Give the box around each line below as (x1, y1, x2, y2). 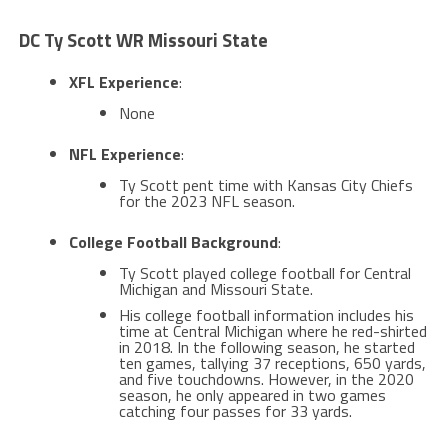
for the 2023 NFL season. (118, 188, 295, 213)
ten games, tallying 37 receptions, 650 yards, (118, 350, 426, 375)
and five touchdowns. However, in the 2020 (118, 366, 414, 391)
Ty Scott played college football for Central (118, 260, 411, 285)
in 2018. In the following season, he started (118, 334, 415, 359)
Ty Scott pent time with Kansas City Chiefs (118, 172, 413, 197)
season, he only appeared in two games (118, 382, 386, 407)
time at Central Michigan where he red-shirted (118, 318, 427, 343)
